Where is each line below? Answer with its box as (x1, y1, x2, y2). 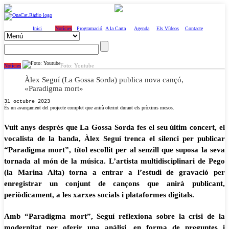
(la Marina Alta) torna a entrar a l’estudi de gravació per (4, 168, 225, 176)
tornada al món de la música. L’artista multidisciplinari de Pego (4, 157, 225, 165)
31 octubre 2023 (4, 99, 50, 104)
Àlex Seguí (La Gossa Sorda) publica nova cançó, (25, 76, 184, 84)
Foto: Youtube (60, 62, 94, 68)
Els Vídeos (156, 26, 179, 31)
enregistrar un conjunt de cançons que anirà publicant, (4, 179, 225, 188)
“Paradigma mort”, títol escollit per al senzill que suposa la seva (4, 146, 225, 154)
